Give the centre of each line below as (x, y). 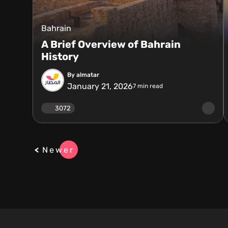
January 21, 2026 (100, 86)
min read (149, 86)
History (60, 56)
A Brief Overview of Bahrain (111, 44)
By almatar (83, 75)
